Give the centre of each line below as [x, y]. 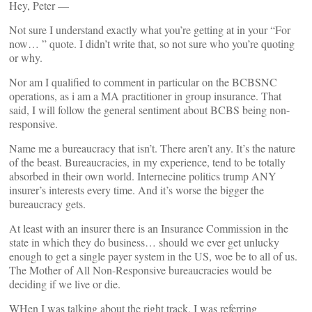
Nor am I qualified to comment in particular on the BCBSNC [143, 82]
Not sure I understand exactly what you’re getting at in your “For [150, 30]
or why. [26, 57]
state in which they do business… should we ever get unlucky [144, 242]
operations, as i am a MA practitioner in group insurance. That [145, 96]
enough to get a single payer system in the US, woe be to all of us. [153, 256]
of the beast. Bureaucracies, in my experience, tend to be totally [147, 162]
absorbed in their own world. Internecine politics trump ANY [143, 176]
